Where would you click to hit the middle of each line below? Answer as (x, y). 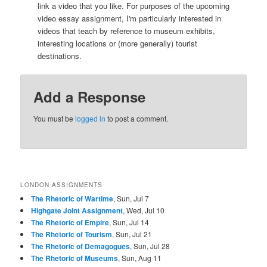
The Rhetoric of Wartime (72, 199)
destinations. (59, 55)
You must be (55, 118)
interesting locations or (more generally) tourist (117, 43)
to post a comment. (137, 118)
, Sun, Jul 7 (131, 198)
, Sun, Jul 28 (150, 246)
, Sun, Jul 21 (132, 234)
